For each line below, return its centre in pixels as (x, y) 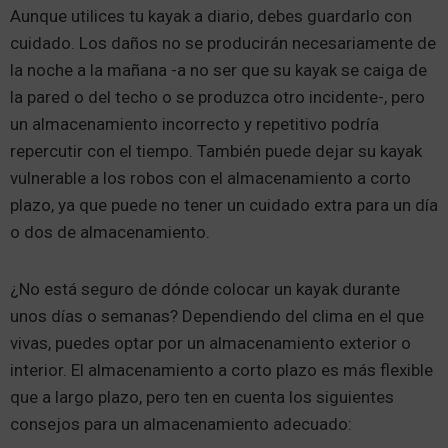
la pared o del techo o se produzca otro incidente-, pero (217, 97)
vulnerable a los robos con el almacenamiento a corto (210, 178)
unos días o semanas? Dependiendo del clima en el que (217, 316)
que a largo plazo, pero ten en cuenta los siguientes (202, 397)
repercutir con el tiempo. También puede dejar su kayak (216, 151)
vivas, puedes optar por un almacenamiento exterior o (210, 343)
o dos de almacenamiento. (110, 232)
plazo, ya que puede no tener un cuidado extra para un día (224, 205)
